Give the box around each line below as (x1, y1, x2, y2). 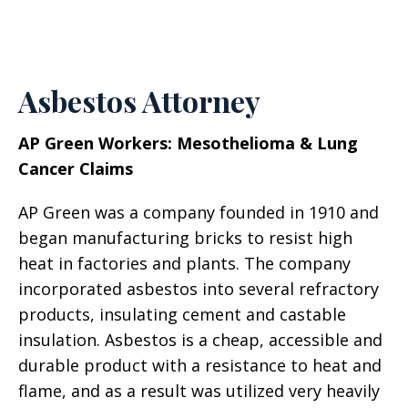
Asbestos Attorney (18, 81, 260, 120)
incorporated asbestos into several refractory (18, 278, 379, 300)
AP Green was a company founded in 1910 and (18, 201, 379, 223)
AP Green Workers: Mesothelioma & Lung (18, 132, 358, 154)
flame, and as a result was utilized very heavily (18, 380, 380, 402)
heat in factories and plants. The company (18, 252, 351, 274)
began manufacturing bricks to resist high (18, 227, 352, 249)
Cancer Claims (18, 158, 133, 179)
